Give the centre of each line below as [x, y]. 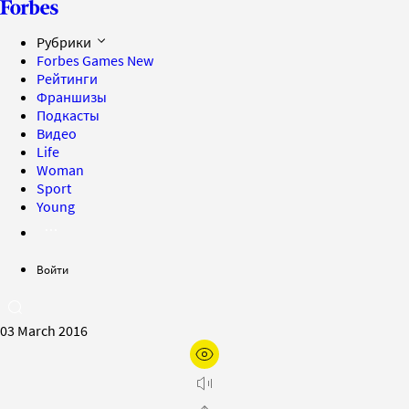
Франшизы [72, 97]
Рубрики [65, 42]
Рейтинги [67, 79]
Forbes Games [82, 60]
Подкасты [68, 115]
